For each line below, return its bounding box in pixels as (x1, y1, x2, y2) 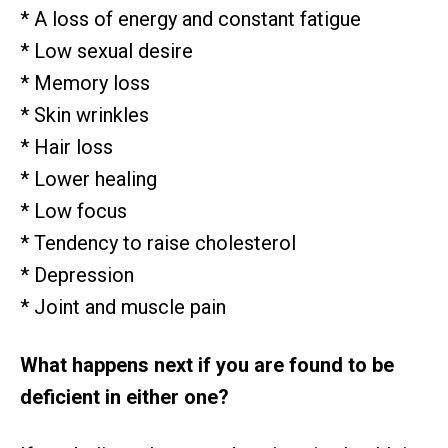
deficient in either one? (20, 385, 229, 410)
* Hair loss (20, 135, 113, 160)
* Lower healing (20, 167, 157, 192)
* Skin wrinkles (20, 103, 149, 128)
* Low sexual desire (20, 39, 193, 64)
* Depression (20, 263, 134, 288)
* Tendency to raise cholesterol (20, 231, 296, 256)
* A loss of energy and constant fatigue (20, 7, 361, 32)
